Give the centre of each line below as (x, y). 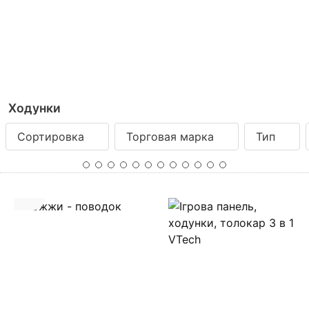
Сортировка (51, 136)
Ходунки (34, 108)
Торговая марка (170, 136)
